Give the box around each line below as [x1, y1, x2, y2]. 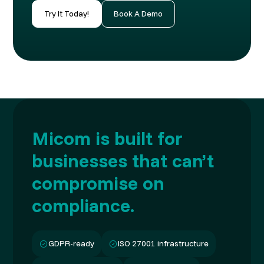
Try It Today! [44, 8, 90, 19]
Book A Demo [114, 8, 163, 19]
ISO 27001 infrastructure [118, 238, 209, 249]
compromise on [32, 171, 165, 195]
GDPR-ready [48, 238, 95, 249]
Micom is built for [32, 126, 183, 150]
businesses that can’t [32, 148, 214, 173]
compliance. [32, 193, 135, 217]
